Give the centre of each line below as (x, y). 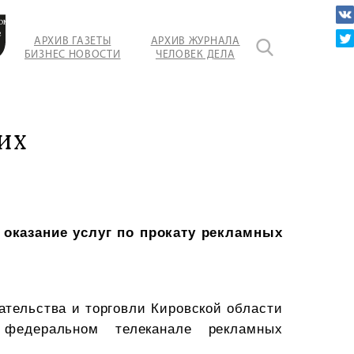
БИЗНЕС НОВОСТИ (72, 55)
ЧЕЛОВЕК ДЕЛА (195, 55)
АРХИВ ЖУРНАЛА (195, 41)
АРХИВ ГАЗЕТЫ (72, 41)
